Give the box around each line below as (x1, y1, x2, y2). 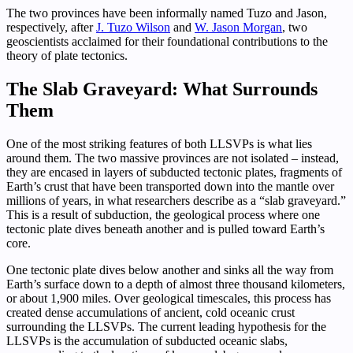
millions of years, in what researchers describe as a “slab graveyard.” (6, 193, 346, 207)
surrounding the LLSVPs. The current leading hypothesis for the (6, 319, 326, 333)
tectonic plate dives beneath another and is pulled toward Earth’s (6, 221, 325, 236)
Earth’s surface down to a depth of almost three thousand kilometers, (6, 277, 345, 291)
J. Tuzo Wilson (96, 20, 170, 35)
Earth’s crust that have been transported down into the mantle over (6, 179, 334, 193)
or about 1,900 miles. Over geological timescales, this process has (6, 291, 331, 305)
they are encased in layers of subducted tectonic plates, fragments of (6, 165, 342, 179)
